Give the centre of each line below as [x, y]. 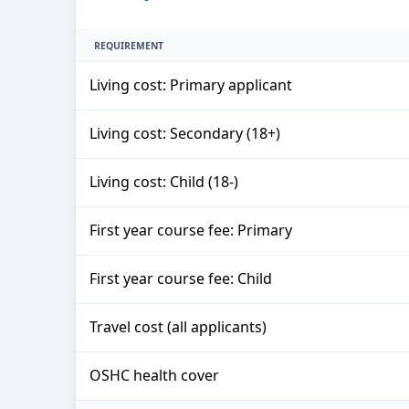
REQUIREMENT [129, 45]
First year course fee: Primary [191, 230]
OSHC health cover [154, 375]
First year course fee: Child [181, 278]
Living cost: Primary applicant [191, 84]
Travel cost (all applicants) [178, 326]
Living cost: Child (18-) [164, 181]
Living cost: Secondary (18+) [185, 133]
